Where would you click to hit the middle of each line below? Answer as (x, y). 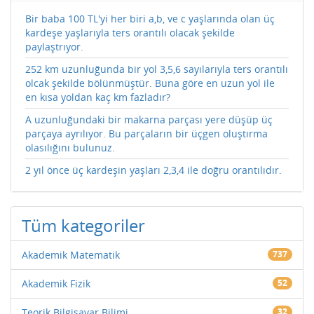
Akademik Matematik (71, 255)
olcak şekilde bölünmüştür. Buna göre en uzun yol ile (150, 83)
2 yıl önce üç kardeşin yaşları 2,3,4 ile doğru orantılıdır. (153, 170)
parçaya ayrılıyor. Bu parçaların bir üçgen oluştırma (146, 134)
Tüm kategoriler (83, 225)
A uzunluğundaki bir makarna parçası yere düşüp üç (149, 120)
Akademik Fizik (56, 284)
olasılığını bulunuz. (70, 148)
